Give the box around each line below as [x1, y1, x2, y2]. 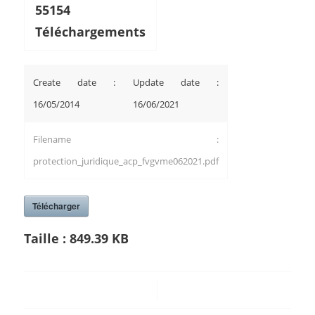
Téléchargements [34, 23, 146, 40]
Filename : [32, 133, 219, 146]
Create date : [32, 76, 115, 89]
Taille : [23, 229, 70, 247]
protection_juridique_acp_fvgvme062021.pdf [32, 155, 219, 167]
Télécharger [32, 200, 80, 212]
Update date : [132, 76, 219, 89]
